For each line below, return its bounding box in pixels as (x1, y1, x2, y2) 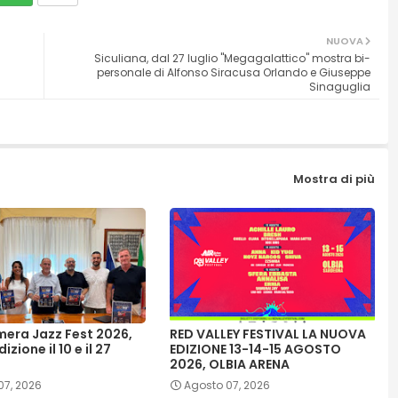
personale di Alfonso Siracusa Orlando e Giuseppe (96, 65, 370, 81)
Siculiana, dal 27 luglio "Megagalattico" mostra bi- (93, 51, 370, 67)
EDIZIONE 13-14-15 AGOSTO (169, 340, 341, 359)
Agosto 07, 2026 (183, 378, 270, 394)
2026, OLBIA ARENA (169, 355, 290, 374)
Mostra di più (292, 170, 375, 187)
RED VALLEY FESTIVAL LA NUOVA (169, 325, 366, 344)
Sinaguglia (308, 79, 370, 95)
